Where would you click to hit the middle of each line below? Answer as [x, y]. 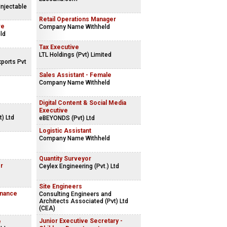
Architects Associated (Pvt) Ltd [84, 201]
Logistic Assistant [65, 131]
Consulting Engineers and [75, 194]
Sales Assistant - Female [75, 75]
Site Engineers [61, 186]
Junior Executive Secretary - [81, 221]
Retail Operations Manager [78, 19]
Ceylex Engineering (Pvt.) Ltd [79, 166]
